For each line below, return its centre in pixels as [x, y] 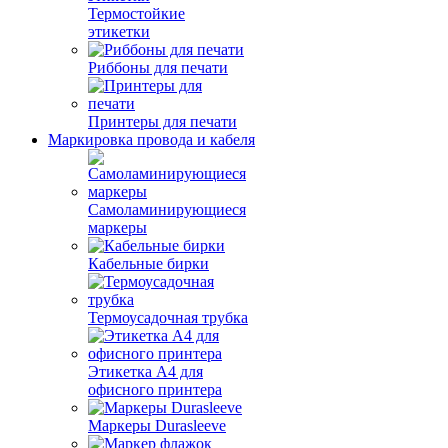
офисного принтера [155, 389]
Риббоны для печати [158, 67]
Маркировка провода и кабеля [151, 139]
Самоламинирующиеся [167, 209]
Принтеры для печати [162, 121]
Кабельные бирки [148, 263]
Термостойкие [136, 13]
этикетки [119, 31]
